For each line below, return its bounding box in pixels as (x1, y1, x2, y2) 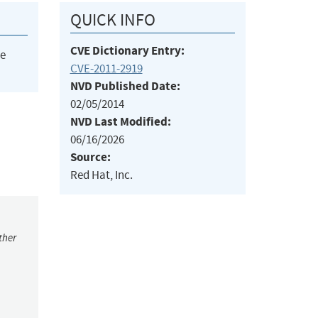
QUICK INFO (70, 9, 155, 31)
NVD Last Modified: (70, 114, 171, 131)
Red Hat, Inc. (70, 168, 133, 183)
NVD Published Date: (70, 78, 180, 95)
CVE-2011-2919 (70, 61, 143, 77)
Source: (70, 149, 111, 166)
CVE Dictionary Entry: (70, 43, 185, 60)
